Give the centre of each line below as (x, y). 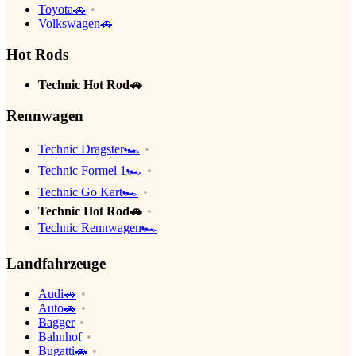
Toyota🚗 (62, 9)
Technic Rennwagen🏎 (98, 227)
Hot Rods (37, 54)
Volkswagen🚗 (75, 23)
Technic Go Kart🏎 (88, 192)
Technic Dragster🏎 (89, 149)
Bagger (56, 323)
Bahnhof (60, 337)
